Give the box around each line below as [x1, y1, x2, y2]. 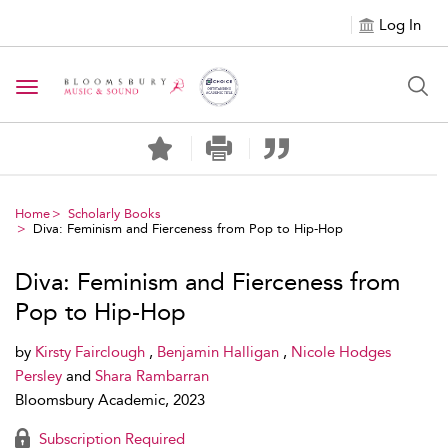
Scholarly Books [68, 206, 161, 221]
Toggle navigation [26, 79, 156, 98]
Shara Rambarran [95, 367, 209, 385]
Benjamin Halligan [157, 343, 283, 361]
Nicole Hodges [291, 343, 391, 361]
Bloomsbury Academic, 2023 [15, 391, 205, 409]
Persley [15, 367, 66, 385]
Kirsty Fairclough [35, 343, 149, 361]
